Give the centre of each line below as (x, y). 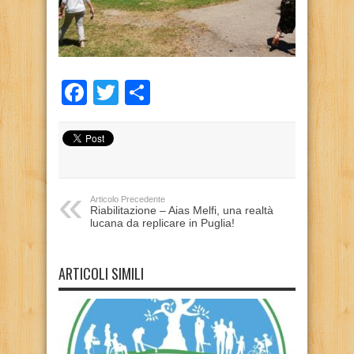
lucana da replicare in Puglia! (162, 223)
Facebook (143, 92)
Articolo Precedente (128, 199)
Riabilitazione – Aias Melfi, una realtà (182, 210)
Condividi (202, 92)
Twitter (156, 92)
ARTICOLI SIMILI (101, 273)
